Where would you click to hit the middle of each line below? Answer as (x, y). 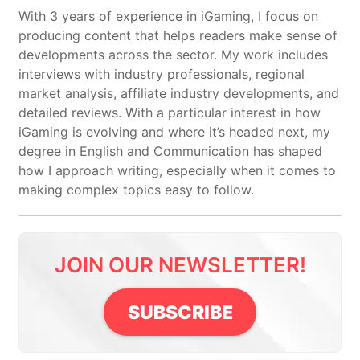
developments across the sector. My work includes (173, 55)
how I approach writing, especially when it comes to (177, 171)
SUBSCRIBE (180, 312)
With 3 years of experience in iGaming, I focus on (168, 16)
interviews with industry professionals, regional (162, 74)
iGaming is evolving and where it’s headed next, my (174, 132)
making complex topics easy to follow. (136, 190)
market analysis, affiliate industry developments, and (179, 94)
